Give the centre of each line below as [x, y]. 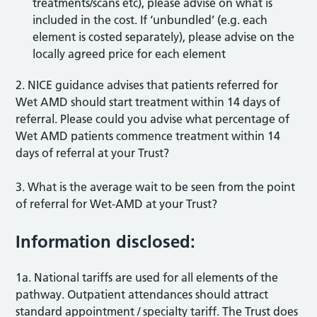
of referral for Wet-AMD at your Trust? [117, 203]
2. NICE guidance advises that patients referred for [147, 85]
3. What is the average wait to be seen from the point [156, 186]
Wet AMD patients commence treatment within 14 [148, 136]
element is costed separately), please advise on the [164, 36]
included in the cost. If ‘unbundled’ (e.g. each [150, 19]
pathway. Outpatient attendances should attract [142, 294]
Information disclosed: [106, 241]
